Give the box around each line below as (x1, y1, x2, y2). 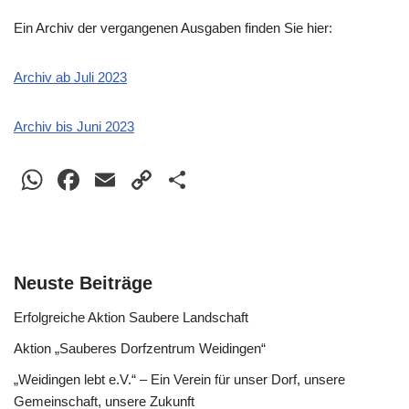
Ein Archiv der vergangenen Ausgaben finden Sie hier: (14, 20, 332, 36)
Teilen (193, 163, 269, 196)
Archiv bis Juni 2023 (14, 119, 134, 134)
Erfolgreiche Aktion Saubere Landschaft (14, 309, 248, 325)
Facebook (83, 163, 213, 196)
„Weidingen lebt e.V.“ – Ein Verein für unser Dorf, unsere (14, 372, 345, 387)
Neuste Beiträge (14, 273, 152, 293)
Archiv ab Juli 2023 (14, 69, 127, 85)
